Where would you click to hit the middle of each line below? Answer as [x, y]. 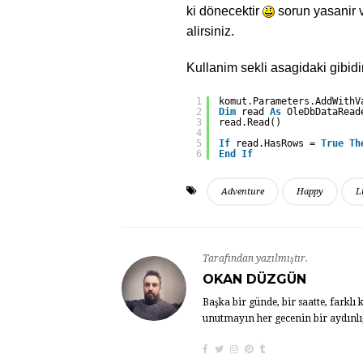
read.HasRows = [278, 143]
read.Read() [250, 122]
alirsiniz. [210, 31]
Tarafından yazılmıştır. [255, 258]
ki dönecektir [224, 11]
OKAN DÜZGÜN [254, 279]
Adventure [243, 191]
